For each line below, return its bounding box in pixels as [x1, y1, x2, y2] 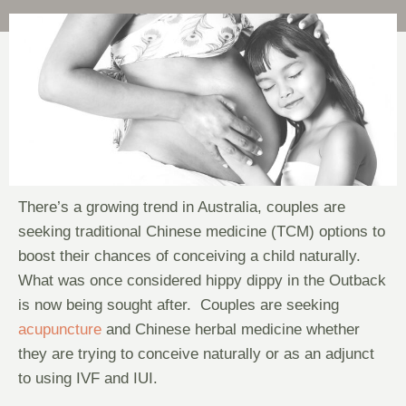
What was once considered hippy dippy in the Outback [18, 271, 386, 289]
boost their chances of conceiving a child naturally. [18, 246, 365, 265]
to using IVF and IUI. [18, 369, 158, 387]
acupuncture [18, 320, 101, 338]
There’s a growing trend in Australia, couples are [18, 198, 345, 216]
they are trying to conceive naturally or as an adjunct [18, 344, 374, 362]
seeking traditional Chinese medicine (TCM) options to [18, 222, 385, 240]
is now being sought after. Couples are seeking [18, 295, 339, 314]
